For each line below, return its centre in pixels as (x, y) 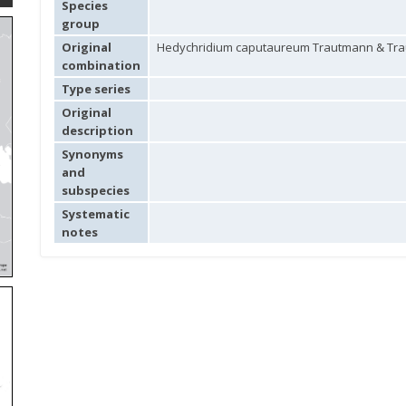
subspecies (96, 190)
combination (101, 65)
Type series (96, 89)
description (97, 130)
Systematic (96, 214)
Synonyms (92, 154)
